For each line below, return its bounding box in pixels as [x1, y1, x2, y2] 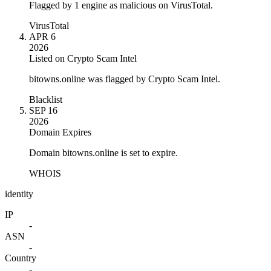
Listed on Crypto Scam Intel [29, 53, 137, 64]
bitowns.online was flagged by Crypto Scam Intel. [29, 73, 220, 84]
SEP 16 [29, 105, 57, 116]
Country [5, 252, 36, 263]
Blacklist [29, 94, 62, 105]
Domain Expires [29, 126, 91, 137]
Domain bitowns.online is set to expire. [29, 147, 178, 158]
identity [5, 188, 33, 199]
